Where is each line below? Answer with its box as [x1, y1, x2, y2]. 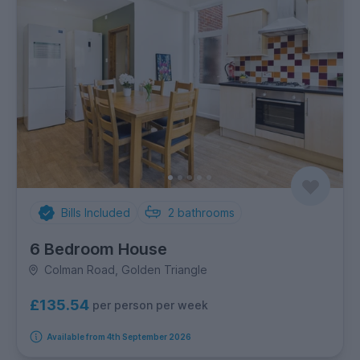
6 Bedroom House [30, 239, 167, 260]
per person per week [92, 297, 208, 312]
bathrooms [178, 206, 235, 220]
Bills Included [60, 206, 130, 220]
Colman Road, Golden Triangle [43, 263, 207, 277]
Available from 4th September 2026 [46, 332, 191, 342]
